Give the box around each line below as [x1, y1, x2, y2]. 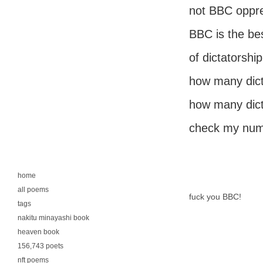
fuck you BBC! [189, 192, 241, 201]
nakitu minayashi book [18, 214, 89, 222]
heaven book [18, 228, 59, 236]
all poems [18, 186, 49, 194]
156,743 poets [18, 242, 63, 250]
